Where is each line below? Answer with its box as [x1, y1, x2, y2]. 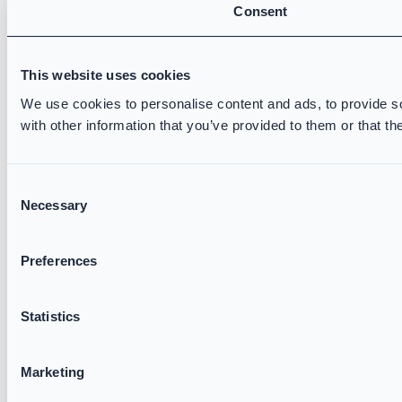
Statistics [21, 308, 80, 324]
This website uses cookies [21, 67, 191, 83]
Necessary [21, 197, 87, 213]
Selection [6, 200, 61, 216]
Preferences [21, 252, 98, 268]
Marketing [21, 363, 84, 380]
